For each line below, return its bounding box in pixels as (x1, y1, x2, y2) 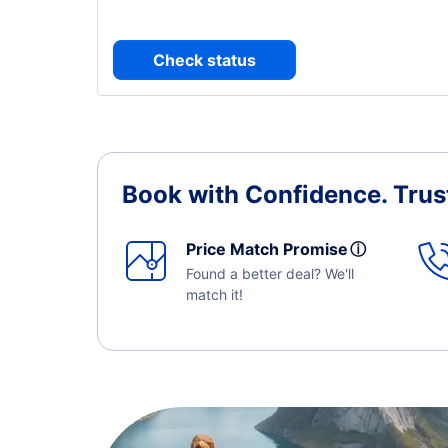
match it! (186, 286, 243, 303)
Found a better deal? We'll (186, 265, 354, 282)
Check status (153, 50, 256, 70)
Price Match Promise (186, 239, 356, 259)
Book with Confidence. (122, 180, 393, 209)
